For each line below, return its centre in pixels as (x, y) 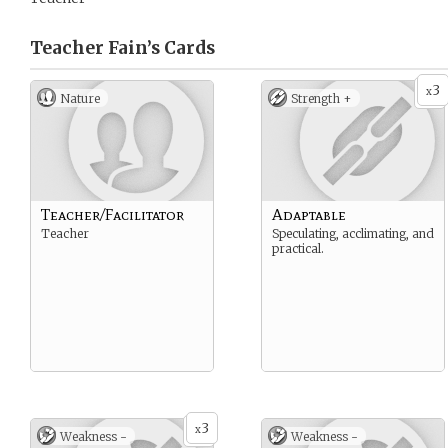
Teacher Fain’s (95, 48)
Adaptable (309, 214)
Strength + (321, 98)
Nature (80, 98)
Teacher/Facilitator (112, 214)
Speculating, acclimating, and (353, 233)
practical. (298, 248)
